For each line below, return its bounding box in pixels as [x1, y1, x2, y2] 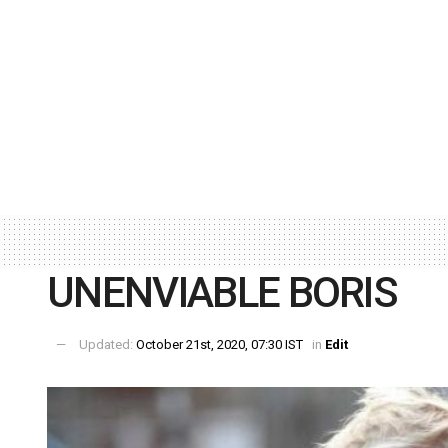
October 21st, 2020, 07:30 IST [136, 337, 303, 353]
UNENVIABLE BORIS [47, 267, 398, 317]
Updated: [79, 337, 136, 353]
